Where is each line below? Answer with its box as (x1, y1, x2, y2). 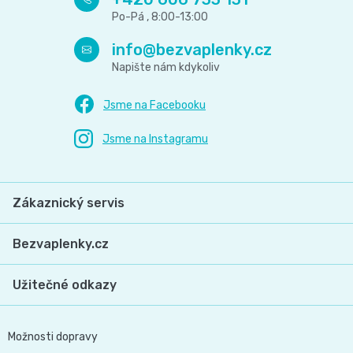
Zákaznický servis (13, 195, 124, 210)
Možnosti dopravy (8, 329, 98, 344)
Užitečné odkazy (13, 277, 117, 292)
